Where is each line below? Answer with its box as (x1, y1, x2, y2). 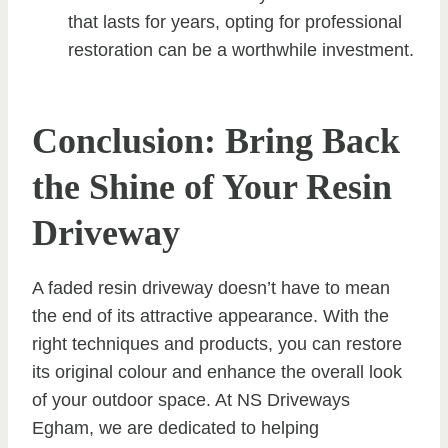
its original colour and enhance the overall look (32, 361, 402, 382)
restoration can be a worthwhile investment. (68, 39, 414, 60)
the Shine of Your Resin (32, 166, 392, 207)
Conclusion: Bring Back (32, 120, 400, 161)
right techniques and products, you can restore (32, 333, 402, 354)
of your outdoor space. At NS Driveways (32, 389, 350, 410)
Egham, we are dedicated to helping (32, 417, 319, 438)
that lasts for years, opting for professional (68, 11, 402, 32)
